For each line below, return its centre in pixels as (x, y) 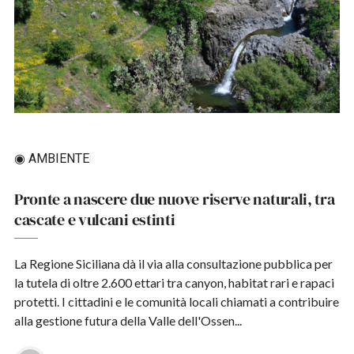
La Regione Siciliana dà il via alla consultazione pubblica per (173, 264)
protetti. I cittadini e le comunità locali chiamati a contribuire (176, 302)
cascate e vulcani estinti (94, 220)
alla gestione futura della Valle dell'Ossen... (128, 321)
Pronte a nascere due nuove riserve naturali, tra (174, 200)
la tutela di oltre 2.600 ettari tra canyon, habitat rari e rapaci (174, 283)
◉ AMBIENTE (51, 159)
